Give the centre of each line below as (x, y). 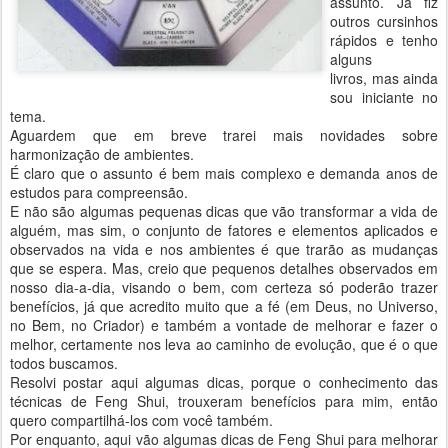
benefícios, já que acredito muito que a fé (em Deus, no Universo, (224, 306)
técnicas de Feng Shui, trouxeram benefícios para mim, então (224, 401)
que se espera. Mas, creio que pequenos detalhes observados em (224, 268)
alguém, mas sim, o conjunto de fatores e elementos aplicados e (224, 230)
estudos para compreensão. (99, 192)
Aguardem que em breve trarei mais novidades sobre (224, 135)
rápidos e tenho (384, 40)
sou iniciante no (384, 97)
